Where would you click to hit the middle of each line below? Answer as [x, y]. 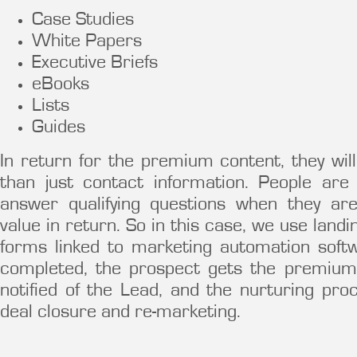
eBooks [61, 85]
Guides [59, 128]
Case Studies [83, 21]
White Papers [87, 42]
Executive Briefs [95, 64]
